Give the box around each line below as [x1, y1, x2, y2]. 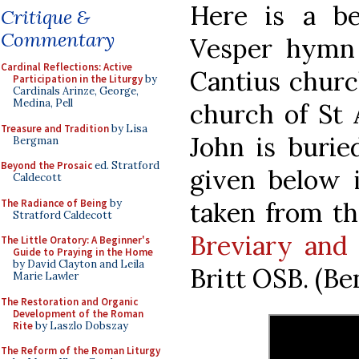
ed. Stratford [92, 159, 159, 172]
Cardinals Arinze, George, [13, 84, 139, 98]
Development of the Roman [13, 306, 143, 321]
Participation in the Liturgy [13, 72, 143, 86]
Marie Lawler [13, 269, 79, 283]
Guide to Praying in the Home [13, 245, 153, 259]
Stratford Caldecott [13, 208, 112, 222]
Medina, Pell [13, 96, 73, 110]
